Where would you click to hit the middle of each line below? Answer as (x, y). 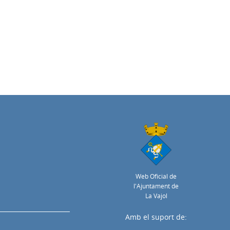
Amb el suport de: (156, 217)
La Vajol (156, 196)
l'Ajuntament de (156, 186)
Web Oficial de (156, 177)
